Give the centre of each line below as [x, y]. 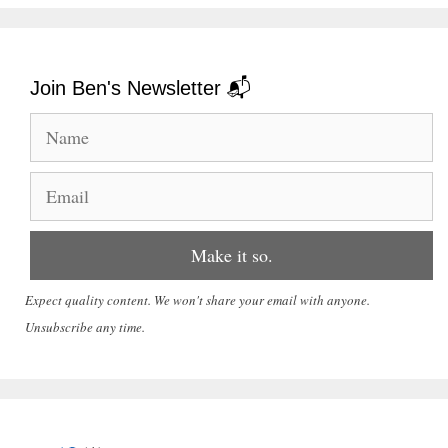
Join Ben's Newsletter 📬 [140, 88]
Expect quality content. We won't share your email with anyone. [197, 300]
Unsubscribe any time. [85, 327]
